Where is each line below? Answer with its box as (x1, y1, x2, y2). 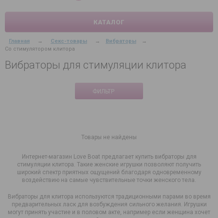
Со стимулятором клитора (5, 45, 75, 52)
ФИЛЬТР (92, 88, 114, 95)
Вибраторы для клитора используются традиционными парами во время (7, 193, 211, 200)
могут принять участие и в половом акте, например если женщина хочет (8, 208, 210, 216)
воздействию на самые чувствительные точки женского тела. (22, 176, 196, 183)
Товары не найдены (81, 133, 137, 141)
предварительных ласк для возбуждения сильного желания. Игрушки (11, 200, 207, 208)
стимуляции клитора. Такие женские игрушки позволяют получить (17, 161, 201, 168)
